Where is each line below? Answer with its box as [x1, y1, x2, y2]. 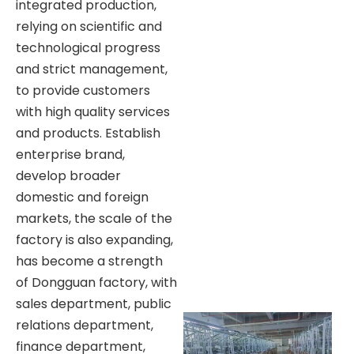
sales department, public [16, 294, 171, 313]
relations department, [16, 315, 153, 334]
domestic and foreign [16, 187, 149, 206]
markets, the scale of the [16, 209, 172, 228]
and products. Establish [16, 123, 160, 142]
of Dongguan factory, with [16, 273, 177, 292]
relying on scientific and [16, 17, 162, 36]
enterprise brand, [16, 145, 125, 164]
